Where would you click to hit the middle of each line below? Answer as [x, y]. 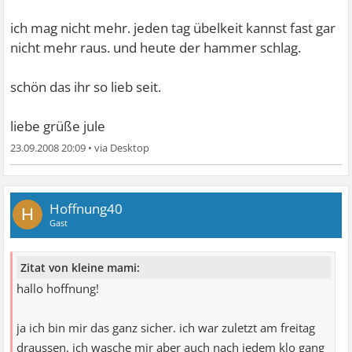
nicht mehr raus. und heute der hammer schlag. [156, 48]
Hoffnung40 [86, 209]
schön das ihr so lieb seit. [86, 87]
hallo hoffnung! [58, 288]
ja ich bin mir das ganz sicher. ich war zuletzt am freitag [166, 328]
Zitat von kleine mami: [81, 267]
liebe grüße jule [58, 126]
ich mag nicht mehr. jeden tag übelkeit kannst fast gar [173, 28]
